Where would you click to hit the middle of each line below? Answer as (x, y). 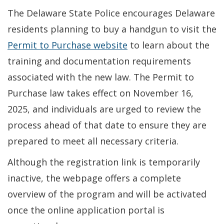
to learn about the (168, 45)
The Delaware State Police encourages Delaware (111, 13)
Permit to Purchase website (67, 45)
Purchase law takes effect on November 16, (100, 93)
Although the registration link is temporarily (104, 162)
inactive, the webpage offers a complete (94, 178)
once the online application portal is (86, 210)
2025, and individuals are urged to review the (104, 109)
